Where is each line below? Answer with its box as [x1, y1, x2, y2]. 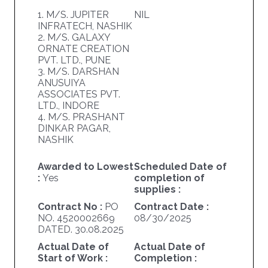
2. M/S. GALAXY [37, 32, 110, 44]
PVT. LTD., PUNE [37, 54, 111, 66]
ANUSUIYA [37, 77, 86, 89]
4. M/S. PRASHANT [37, 111, 125, 123]
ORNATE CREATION [37, 43, 129, 55]
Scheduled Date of [133, 161, 227, 173]
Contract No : [37, 201, 105, 213]
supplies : [133, 184, 181, 196]
